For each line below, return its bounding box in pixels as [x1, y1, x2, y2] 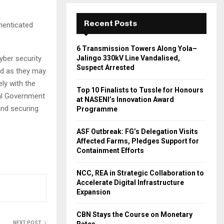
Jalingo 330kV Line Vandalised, [76, 54, 180, 62]
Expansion [76, 188, 110, 196]
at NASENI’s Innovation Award [76, 95, 174, 103]
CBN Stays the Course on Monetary [76, 210, 192, 218]
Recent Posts [84, 18, 137, 28]
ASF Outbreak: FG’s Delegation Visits [76, 127, 198, 135]
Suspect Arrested [76, 63, 134, 71]
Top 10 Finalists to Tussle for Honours [76, 86, 203, 94]
